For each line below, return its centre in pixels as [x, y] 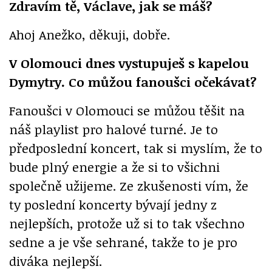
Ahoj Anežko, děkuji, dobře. [90, 35]
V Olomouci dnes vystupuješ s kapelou [129, 63]
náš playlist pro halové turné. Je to [114, 129]
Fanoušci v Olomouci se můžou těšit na [127, 110]
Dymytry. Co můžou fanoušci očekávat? [133, 82]
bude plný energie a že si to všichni [114, 167]
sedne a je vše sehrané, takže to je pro [123, 242]
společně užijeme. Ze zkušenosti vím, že [129, 186]
